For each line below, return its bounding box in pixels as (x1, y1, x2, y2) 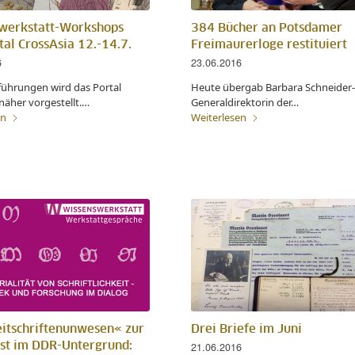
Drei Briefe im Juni (190, 323, 302, 335)
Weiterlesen (190, 110, 246, 125)
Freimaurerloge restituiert (190, 39, 347, 52)
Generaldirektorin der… (190, 95, 299, 110)
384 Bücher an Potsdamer (190, 22, 342, 35)
